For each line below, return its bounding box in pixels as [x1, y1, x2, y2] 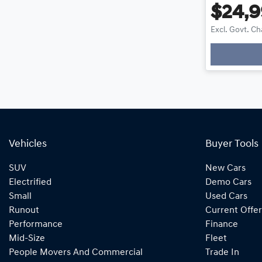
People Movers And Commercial [9, 247, 143, 257]
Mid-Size [9, 233, 45, 243]
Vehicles [9, 139, 47, 149]
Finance [205, 219, 238, 229]
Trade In [205, 247, 239, 257]
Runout [9, 205, 39, 215]
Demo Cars [205, 177, 251, 187]
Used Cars [205, 191, 247, 201]
